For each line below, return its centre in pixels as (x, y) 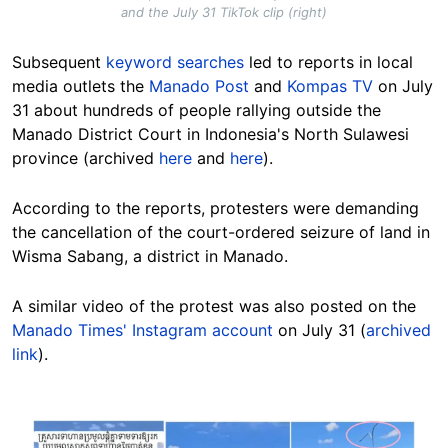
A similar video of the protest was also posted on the (214, 306)
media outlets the (80, 86)
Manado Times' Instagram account (142, 330)
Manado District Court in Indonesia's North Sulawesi (210, 134)
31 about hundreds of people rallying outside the (196, 110)
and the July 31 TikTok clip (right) (224, 12)
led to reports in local (328, 62)
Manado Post (199, 86)
